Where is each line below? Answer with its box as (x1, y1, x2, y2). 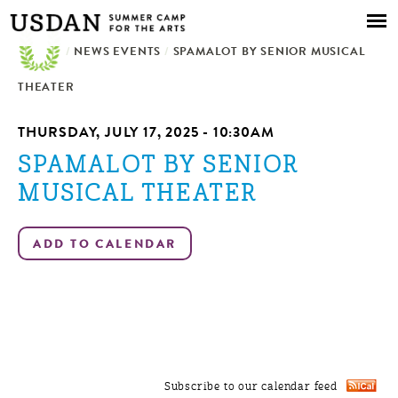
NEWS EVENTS (74, 47, 162, 59)
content (133, 47, 187, 61)
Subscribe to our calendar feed (163, 382, 338, 394)
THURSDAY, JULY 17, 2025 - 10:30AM (18, 127, 275, 141)
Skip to (133, 4, 184, 19)
